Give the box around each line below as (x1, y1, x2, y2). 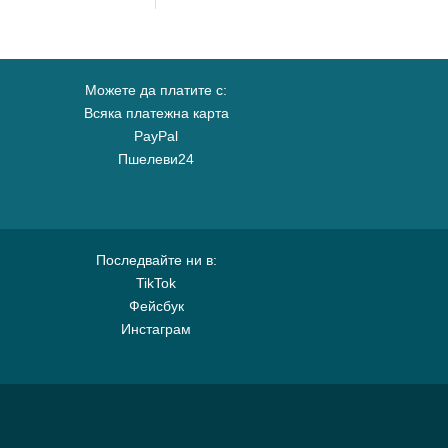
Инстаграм (121, 321, 191, 337)
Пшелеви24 (118, 151, 194, 167)
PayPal (134, 128, 178, 144)
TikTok (136, 275, 176, 291)
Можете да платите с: (85, 82, 227, 98)
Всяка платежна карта (83, 105, 229, 121)
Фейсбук (128, 298, 184, 314)
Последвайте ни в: (95, 252, 217, 268)
